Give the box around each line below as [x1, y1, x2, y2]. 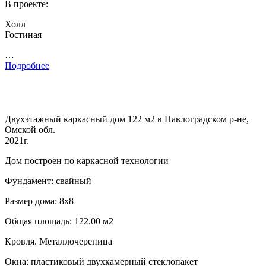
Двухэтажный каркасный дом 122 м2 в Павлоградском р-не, [5, 113, 249, 124]
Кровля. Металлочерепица [5, 236, 112, 246]
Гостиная [5, 29, 42, 40]
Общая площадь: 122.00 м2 [5, 216, 113, 226]
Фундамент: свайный [5, 175, 91, 186]
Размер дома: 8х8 [5, 195, 74, 206]
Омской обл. [5, 124, 55, 135]
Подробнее [5, 60, 49, 71]
